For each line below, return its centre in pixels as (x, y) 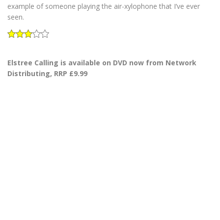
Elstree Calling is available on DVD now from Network (102, 62)
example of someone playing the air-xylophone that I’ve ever (104, 6)
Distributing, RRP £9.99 (47, 73)
